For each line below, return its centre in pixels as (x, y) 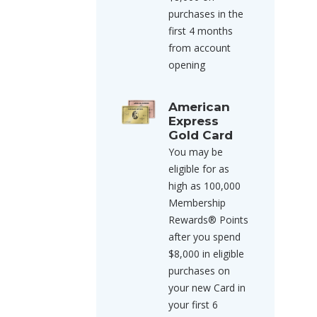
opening (187, 65)
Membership (197, 203)
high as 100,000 (204, 186)
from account (200, 48)
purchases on (199, 271)
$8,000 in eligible (206, 254)
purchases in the (206, 14)
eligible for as (199, 169)
